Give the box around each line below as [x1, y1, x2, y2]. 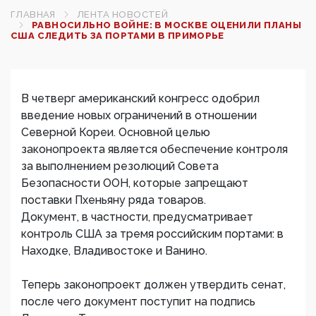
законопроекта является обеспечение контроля [21, 142, 288, 156]
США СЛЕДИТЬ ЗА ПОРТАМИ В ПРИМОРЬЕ [11, 30, 224, 41]
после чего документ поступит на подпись [21, 295, 255, 308]
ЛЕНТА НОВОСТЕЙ [76, 9, 169, 20]
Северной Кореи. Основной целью [21, 126, 210, 139]
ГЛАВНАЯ [11, 9, 56, 20]
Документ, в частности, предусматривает [21, 210, 253, 224]
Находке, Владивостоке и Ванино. [21, 244, 207, 257]
